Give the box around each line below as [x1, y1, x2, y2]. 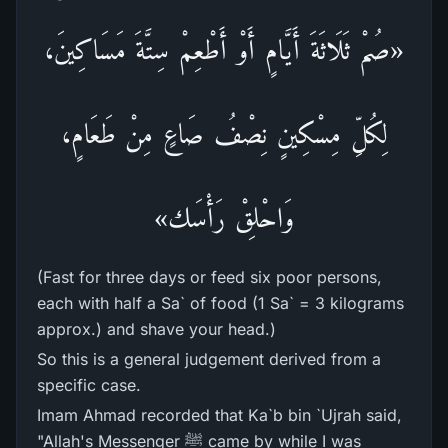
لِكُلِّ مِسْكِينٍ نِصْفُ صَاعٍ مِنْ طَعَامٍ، [60, 118, 388, 149]
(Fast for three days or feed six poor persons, [37, 267, 382, 287]
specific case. [37, 375, 141, 395]
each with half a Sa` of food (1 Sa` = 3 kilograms [37, 293, 404, 313]
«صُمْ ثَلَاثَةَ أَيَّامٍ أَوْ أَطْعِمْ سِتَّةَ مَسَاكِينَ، [43, 34, 405, 65]
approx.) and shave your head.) [37, 319, 276, 339]
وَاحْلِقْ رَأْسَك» [154, 202, 294, 233]
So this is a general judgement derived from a [37, 349, 381, 369]
